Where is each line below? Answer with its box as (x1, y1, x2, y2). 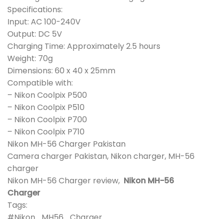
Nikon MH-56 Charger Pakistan (7, 138, 126, 150)
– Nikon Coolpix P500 (7, 89, 87, 101)
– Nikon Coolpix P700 (7, 114, 87, 126)
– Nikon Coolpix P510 (7, 102, 85, 113)
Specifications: (7, 4, 63, 16)
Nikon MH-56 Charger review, (7, 175, 124, 187)
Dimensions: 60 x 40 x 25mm (7, 65, 115, 77)
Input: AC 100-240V (7, 16, 81, 28)
